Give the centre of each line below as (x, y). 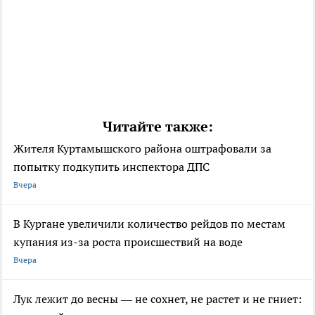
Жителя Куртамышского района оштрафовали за (142, 149)
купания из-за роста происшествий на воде (128, 242)
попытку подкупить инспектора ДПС (111, 167)
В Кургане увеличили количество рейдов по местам (149, 224)
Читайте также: (157, 127)
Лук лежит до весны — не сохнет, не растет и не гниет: (157, 299)
